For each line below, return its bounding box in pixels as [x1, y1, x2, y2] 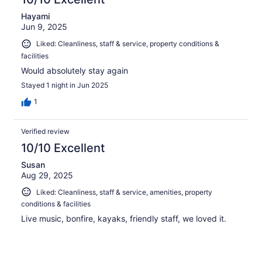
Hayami [21, 11, 50, 22]
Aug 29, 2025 [21, 170, 73, 180]
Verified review [21, 126, 70, 136]
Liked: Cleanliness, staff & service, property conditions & [36, 39, 219, 49]
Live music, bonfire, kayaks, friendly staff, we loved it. [21, 213, 226, 224]
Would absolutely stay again [21, 65, 128, 75]
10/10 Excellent [21, 140, 105, 155]
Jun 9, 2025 [21, 22, 67, 32]
